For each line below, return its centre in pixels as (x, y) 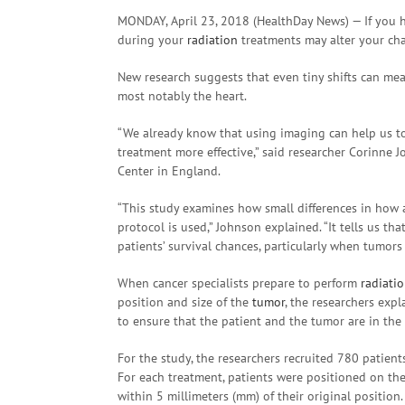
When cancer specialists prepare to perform (239, 283)
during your (152, 40)
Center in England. (169, 171)
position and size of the (185, 302)
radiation (212, 40)
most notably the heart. (182, 96)
